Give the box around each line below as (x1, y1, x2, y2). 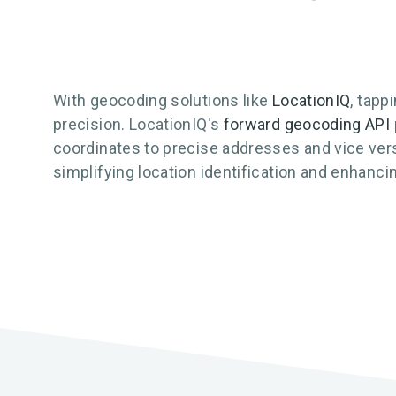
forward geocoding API (223, 115, 391, 133)
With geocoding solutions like (53, 91, 272, 110)
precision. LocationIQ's (53, 115, 224, 133)
